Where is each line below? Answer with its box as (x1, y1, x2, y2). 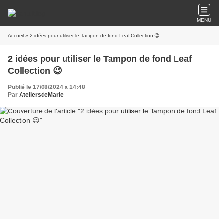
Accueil (8, 33, 24, 38)
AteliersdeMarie (19, 91, 64, 98)
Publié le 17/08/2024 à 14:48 (8, 84, 85, 90)
